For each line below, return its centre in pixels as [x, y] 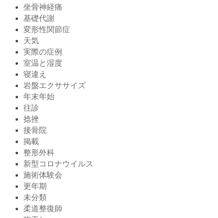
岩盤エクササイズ [54, 85]
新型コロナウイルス [58, 163]
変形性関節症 [47, 29]
